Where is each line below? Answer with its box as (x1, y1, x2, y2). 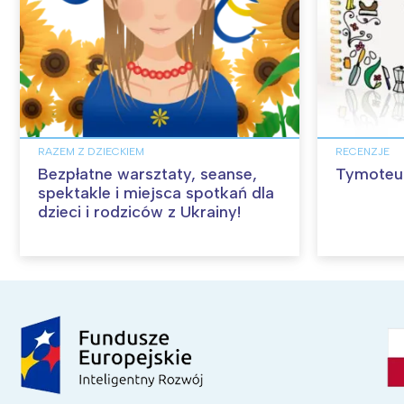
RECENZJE (335, 144, 390, 158)
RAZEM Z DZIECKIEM (38, 144, 144, 158)
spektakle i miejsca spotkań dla (38, 182, 274, 203)
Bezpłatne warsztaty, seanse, (38, 163, 257, 184)
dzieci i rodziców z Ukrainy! (38, 201, 241, 222)
